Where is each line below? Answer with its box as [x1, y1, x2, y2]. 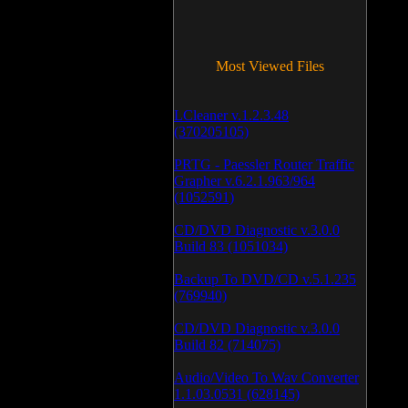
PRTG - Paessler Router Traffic [174, 157, 354, 172]
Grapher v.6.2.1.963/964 [174, 173, 315, 189]
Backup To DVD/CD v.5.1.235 [174, 271, 356, 287]
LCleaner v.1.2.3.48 [174, 107, 289, 123]
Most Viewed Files [216, 58, 324, 74]
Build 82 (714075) [174, 337, 280, 352]
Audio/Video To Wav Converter [174, 370, 359, 385]
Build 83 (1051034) [174, 239, 288, 254]
